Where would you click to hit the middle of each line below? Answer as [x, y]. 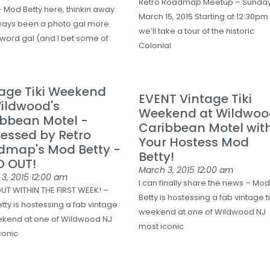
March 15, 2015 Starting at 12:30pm [204, 17]
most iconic [162, 226]
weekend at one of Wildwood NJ [202, 212]
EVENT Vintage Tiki [196, 99]
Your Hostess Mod [194, 142]
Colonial [155, 46]
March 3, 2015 [168, 170]
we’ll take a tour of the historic [197, 31]
